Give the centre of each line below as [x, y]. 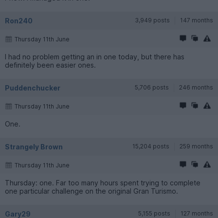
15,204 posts [151, 146]
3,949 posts [152, 20]
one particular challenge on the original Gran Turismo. [91, 191]
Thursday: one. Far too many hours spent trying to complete [103, 182]
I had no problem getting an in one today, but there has [95, 56]
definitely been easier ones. [50, 65]
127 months [197, 213]
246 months [196, 87]
